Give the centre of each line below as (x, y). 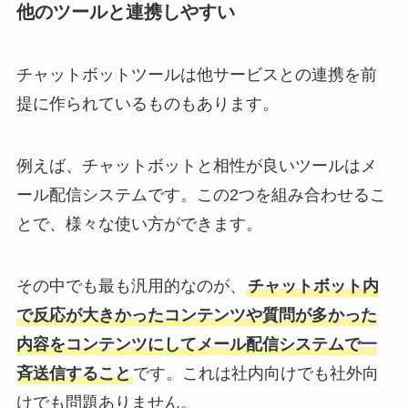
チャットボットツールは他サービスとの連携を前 (196, 75)
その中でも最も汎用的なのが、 (131, 286)
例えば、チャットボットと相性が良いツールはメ (196, 165)
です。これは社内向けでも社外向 (255, 373)
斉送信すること (73, 373)
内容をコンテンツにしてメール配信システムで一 (196, 344)
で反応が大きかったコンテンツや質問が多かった (196, 315)
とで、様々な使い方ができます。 (139, 224)
